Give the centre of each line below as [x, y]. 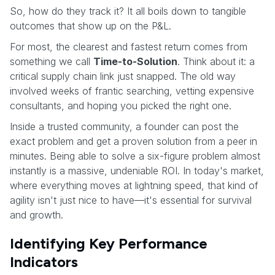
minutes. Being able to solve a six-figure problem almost [135, 156]
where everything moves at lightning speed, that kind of [134, 185]
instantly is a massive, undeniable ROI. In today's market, [137, 170]
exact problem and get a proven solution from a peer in [134, 141]
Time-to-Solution [135, 61]
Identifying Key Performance [109, 243]
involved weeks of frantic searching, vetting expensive [132, 91]
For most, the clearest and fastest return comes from [129, 46]
